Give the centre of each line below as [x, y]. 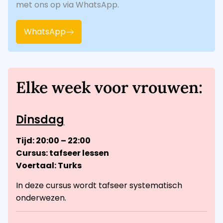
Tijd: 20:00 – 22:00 [53, 141]
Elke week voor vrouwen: [109, 88]
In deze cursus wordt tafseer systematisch [99, 185]
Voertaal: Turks [49, 166]
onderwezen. [42, 198]
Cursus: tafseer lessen [62, 153]
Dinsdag [40, 120]
